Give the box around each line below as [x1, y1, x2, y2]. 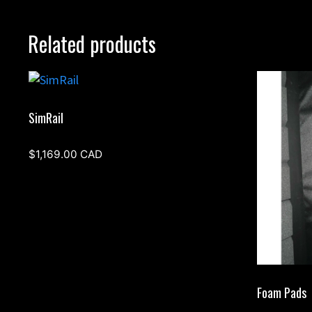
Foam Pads [256, 283, 306, 302]
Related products [28, 27, 156, 59]
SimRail [29, 108, 64, 127]
